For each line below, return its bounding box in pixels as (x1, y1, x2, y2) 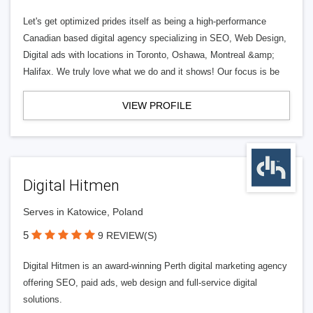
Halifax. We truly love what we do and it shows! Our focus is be (23, 66, 279, 77)
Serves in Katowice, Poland (23, 206, 143, 217)
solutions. (23, 294, 62, 305)
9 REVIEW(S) (98, 230, 157, 241)
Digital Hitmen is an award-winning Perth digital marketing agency (23, 261, 287, 271)
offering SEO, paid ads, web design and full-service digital (23, 277, 257, 288)
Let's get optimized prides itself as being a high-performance (23, 16, 266, 27)
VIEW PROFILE (122, 100, 191, 111)
